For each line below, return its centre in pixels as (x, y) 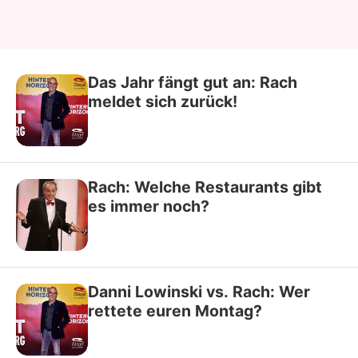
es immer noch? (149, 206)
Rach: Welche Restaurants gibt (205, 187)
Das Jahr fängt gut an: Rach (193, 82)
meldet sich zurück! (163, 101)
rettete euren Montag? (175, 310)
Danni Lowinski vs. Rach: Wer (199, 291)
